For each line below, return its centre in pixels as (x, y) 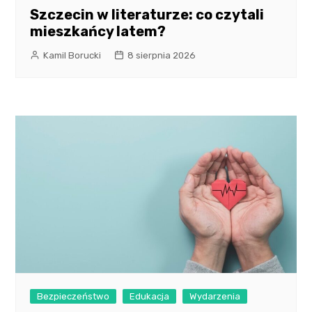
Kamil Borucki (72, 55)
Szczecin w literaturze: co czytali (147, 14)
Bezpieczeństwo (73, 297)
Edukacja (150, 297)
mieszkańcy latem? (98, 31)
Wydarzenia (215, 297)
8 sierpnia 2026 (162, 55)
